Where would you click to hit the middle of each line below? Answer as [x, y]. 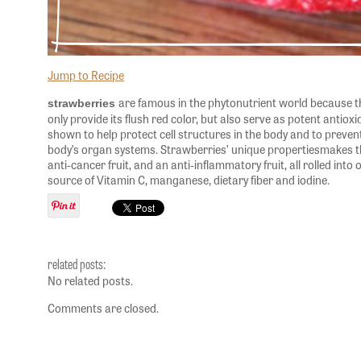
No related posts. [90, 280]
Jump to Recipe [86, 75]
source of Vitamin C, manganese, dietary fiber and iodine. [189, 180]
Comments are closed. [103, 308]
